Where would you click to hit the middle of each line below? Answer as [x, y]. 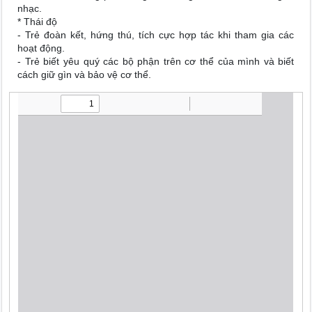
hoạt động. [41, 48]
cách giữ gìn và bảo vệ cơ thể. [85, 75]
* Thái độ [38, 22]
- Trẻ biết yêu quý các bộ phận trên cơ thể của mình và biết [156, 61]
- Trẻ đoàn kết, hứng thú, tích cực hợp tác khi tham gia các [156, 35]
